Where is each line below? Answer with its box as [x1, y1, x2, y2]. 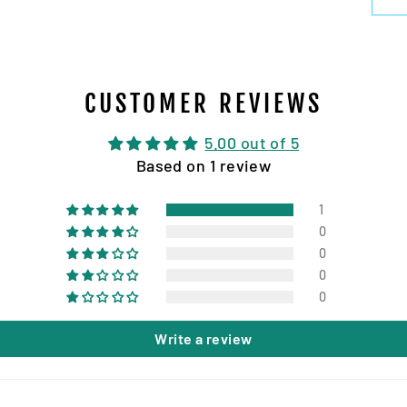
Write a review [154, 330, 253, 348]
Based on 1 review [135, 155, 272, 176]
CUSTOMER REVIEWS [84, 88, 323, 120]
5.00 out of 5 [204, 133, 300, 154]
